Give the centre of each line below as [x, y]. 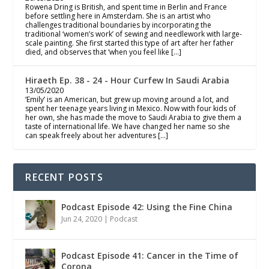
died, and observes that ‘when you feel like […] [104, 52]
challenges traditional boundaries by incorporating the [119, 25]
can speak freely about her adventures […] [97, 135]
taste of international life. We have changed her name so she [128, 126]
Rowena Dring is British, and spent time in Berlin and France [126, 7]
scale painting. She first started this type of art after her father [130, 43]
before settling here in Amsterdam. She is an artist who [118, 16]
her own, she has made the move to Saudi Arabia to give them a [134, 117]
